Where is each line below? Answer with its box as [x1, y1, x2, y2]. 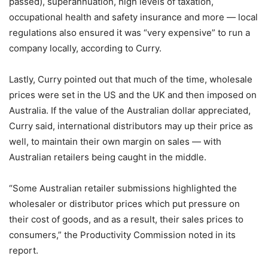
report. [9, 245, 38, 256]
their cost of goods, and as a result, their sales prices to [9, 214, 243, 225]
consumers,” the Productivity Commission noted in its [9, 229, 236, 240]
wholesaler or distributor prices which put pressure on [9, 198, 240, 209]
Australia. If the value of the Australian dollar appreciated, [9, 105, 251, 116]
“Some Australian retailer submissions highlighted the [9, 182, 237, 194]
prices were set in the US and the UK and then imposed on [9, 89, 257, 100]
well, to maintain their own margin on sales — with [9, 136, 221, 147]
